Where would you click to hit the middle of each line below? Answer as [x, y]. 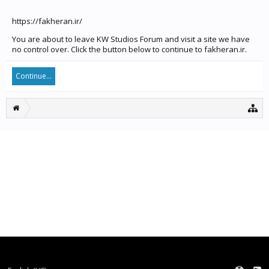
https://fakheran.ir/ [47, 21]
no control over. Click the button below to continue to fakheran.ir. [129, 49]
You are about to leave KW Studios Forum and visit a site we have [131, 39]
